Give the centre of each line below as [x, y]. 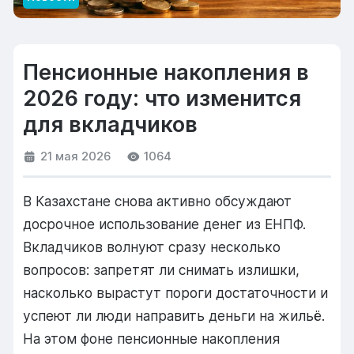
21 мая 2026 [76, 157]
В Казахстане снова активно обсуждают [158, 201]
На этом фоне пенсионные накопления [152, 338]
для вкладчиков [111, 125]
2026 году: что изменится [162, 99]
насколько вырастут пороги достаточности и [176, 292]
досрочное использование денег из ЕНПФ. [165, 224]
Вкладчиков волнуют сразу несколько [152, 247]
